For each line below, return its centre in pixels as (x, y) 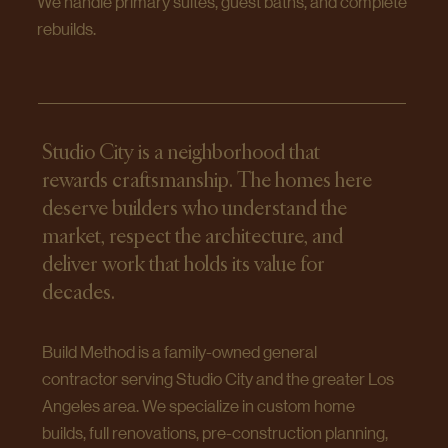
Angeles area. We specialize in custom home (199, 406)
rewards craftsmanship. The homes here (207, 181)
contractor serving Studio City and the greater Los (218, 379)
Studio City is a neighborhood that (181, 153)
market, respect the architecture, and (193, 237)
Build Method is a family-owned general (180, 352)
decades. (79, 293)
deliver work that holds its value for (184, 265)
